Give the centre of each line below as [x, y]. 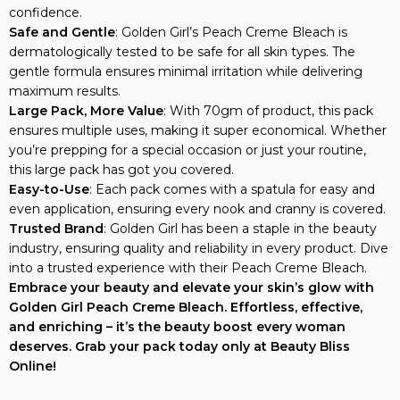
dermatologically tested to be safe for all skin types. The [182, 32]
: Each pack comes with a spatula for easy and [232, 170]
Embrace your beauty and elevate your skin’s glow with [192, 268]
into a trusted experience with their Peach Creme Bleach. [188, 248]
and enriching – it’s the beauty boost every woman [177, 307]
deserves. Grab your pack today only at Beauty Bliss [179, 327]
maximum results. [65, 71]
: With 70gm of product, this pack [268, 91]
